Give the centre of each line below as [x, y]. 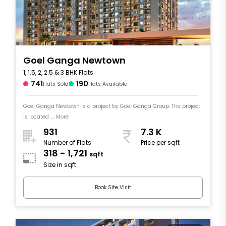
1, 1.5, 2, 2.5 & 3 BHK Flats [58, 72]
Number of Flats [67, 143]
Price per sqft [160, 143]
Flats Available [108, 84]
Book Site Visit [113, 188]
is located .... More [46, 117]
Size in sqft [60, 165]
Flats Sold [56, 84]
